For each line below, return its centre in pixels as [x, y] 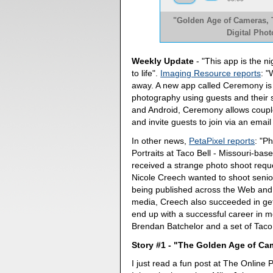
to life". [146, 73]
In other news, [161, 140]
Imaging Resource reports [211, 73]
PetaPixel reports [222, 140]
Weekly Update [163, 61]
